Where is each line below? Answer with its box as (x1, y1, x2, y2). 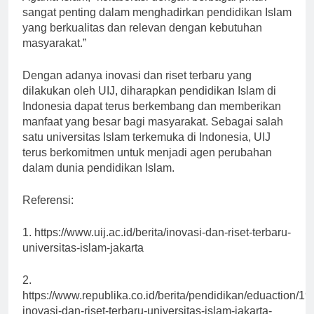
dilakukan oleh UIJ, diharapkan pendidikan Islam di (22, 97, 276, 109)
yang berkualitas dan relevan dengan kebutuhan (22, 34, 262, 46)
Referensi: (22, 206, 74, 219)
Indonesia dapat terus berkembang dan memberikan (22, 112, 281, 125)
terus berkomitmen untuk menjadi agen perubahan (22, 158, 272, 171)
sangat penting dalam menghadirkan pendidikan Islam (22, 18, 292, 31)
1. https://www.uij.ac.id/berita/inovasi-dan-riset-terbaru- (22, 238, 291, 251)
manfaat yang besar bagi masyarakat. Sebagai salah (22, 128, 283, 140)
